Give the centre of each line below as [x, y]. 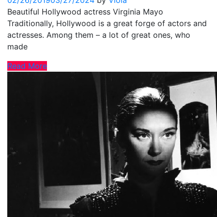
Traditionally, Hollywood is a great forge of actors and [107, 23]
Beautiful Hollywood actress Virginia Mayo [85, 12]
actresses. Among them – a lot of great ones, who [99, 35]
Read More [27, 66]
